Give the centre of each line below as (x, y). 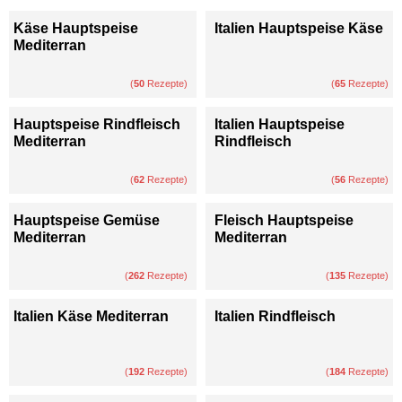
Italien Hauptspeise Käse (299, 28)
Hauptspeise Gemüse (87, 220)
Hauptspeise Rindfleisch (97, 124)
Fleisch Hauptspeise (284, 220)
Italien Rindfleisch (275, 316)
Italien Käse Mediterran (91, 316)
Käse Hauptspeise (76, 28)
